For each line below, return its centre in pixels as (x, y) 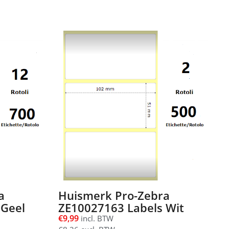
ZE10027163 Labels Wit (121, 208)
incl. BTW (96, 219)
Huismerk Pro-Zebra (114, 196)
